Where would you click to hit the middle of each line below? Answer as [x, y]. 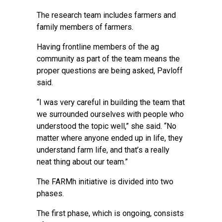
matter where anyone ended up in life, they [110, 138]
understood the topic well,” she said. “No [107, 126]
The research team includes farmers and [106, 15]
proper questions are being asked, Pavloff [110, 71]
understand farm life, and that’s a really [103, 150]
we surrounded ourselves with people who [110, 114]
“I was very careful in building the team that [111, 102]
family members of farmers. [85, 27]
